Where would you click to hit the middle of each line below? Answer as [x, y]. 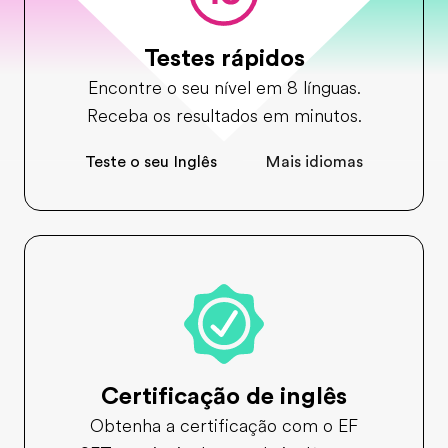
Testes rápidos [224, 58]
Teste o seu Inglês [151, 162]
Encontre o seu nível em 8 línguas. [224, 88]
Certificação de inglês [224, 396]
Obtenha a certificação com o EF [224, 426]
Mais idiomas [314, 162]
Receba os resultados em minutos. [224, 116]
